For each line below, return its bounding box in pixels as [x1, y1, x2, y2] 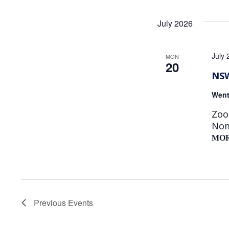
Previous [34, 196, 68, 209]
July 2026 [157, 17, 193, 29]
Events [68, 196, 93, 209]
